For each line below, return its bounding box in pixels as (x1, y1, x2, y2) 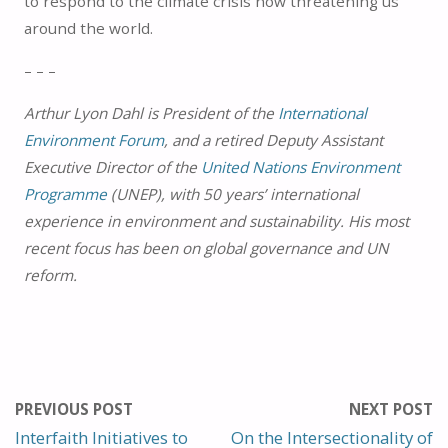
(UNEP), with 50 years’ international (106, 183, 359, 204)
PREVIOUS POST (15, 399, 134, 420)
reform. (23, 264, 77, 285)
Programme (23, 183, 107, 204)
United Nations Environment (200, 156, 400, 177)
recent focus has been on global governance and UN (23, 237, 389, 258)
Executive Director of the (23, 156, 201, 177)
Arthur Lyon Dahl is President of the (23, 102, 278, 123)
